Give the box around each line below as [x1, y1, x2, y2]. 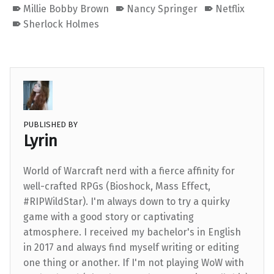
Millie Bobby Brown [23, 3, 109, 15]
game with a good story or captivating [23, 211, 194, 223]
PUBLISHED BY [23, 120, 78, 130]
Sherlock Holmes [23, 18, 100, 31]
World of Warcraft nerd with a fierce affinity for [23, 165, 235, 177]
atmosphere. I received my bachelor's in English [23, 226, 241, 239]
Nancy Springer [127, 3, 198, 15]
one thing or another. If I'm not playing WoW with [23, 257, 244, 269]
